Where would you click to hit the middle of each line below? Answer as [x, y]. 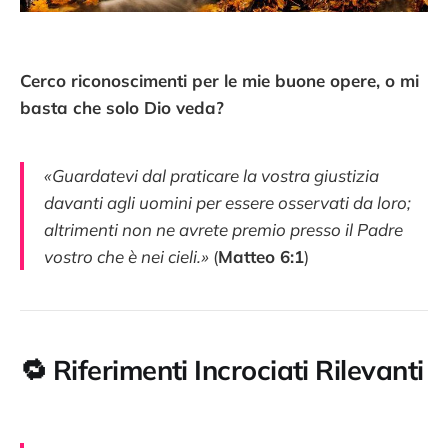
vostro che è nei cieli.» [126, 256]
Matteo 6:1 [261, 256]
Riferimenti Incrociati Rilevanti [238, 369]
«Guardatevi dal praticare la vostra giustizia [211, 175]
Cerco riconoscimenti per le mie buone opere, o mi [219, 80]
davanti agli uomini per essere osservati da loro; [227, 202]
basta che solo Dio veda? [122, 107]
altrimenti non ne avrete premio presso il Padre [223, 229]
